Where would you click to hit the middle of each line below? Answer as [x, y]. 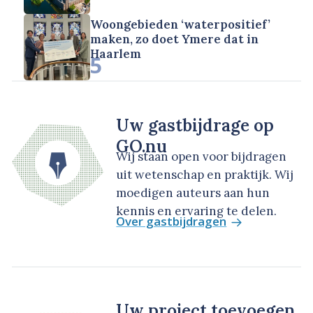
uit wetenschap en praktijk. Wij [205, 174]
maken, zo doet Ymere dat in [175, 39]
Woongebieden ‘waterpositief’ [181, 24]
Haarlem [116, 53]
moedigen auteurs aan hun [193, 192]
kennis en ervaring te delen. [197, 211]
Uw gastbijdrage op [195, 125]
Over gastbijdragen [172, 221]
